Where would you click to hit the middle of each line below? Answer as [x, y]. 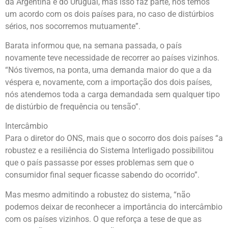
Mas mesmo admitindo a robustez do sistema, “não [98, 194]
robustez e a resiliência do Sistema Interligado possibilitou [109, 151]
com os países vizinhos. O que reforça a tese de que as [103, 219]
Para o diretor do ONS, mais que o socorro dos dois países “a [114, 138]
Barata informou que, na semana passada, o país [93, 45]
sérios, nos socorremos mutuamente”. [73, 26]
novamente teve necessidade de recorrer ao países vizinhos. [112, 58]
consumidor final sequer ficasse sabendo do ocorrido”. [102, 175]
